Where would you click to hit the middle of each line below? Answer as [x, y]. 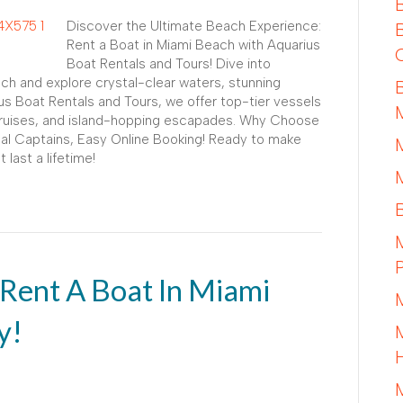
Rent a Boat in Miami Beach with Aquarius [193, 45]
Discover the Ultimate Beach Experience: [194, 26]
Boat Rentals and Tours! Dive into [169, 63]
